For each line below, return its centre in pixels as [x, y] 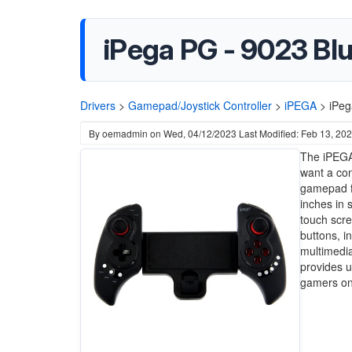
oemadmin [125, 133]
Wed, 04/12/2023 [200, 133]
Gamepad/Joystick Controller [200, 105]
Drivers [98, 105]
